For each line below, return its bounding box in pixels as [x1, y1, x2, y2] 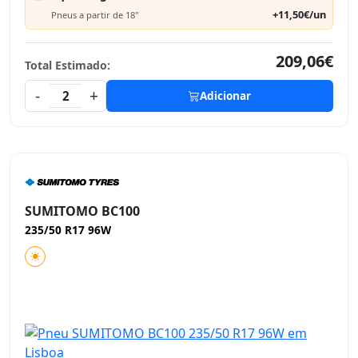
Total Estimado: [25, 58, 110, 73]
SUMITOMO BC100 [25, 202, 140, 220]
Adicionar [200, 88, 251, 103]
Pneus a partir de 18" [51, 8, 139, 21]
